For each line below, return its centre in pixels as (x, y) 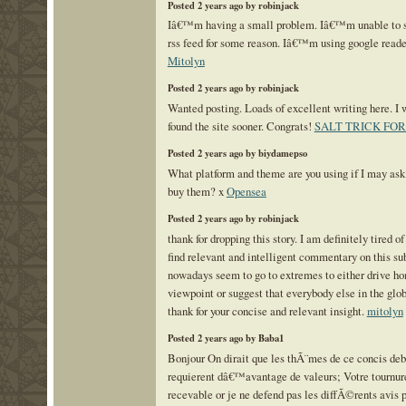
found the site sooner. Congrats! (241, 126)
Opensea (246, 191)
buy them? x (197, 191)
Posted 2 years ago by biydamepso (237, 154)
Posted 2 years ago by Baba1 (225, 338)
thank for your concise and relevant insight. (267, 310)
